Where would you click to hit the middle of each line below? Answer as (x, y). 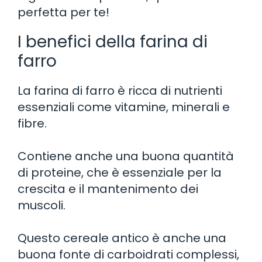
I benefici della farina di (113, 42)
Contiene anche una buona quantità (126, 156)
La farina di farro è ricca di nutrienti (120, 90)
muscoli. (42, 205)
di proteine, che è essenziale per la (120, 172)
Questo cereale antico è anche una (122, 238)
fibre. (32, 123)
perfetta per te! (63, 12)
